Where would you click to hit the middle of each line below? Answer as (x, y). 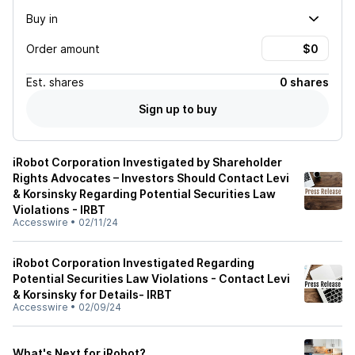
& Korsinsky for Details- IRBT (92, 294)
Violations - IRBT (59, 210)
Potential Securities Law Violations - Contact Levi (151, 279)
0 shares (304, 82)
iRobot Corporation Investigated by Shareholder (147, 162)
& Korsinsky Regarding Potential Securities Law (144, 194)
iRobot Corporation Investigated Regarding (134, 263)
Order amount (63, 48)
